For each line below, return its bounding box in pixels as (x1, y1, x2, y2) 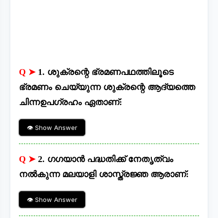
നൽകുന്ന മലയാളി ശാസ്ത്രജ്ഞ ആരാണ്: (19, 169, 189, 180)
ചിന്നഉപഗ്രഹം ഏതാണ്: (19, 97, 122, 108)
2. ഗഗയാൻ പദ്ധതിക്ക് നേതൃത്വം (38, 154, 173, 164)
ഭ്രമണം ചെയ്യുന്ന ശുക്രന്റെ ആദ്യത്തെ (19, 82, 195, 92)
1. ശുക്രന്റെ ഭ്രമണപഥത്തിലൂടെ (38, 67, 174, 77)
